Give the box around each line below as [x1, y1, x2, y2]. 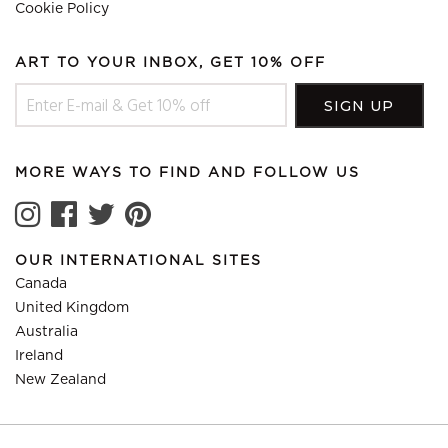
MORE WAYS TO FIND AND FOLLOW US [15, 166, 360, 180]
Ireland [15, 349, 63, 363]
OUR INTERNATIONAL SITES [15, 254, 262, 268]
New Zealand [15, 373, 106, 387]
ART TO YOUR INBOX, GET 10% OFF [15, 56, 326, 70]
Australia [15, 325, 78, 339]
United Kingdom [15, 301, 129, 315]
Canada [15, 277, 67, 291]
